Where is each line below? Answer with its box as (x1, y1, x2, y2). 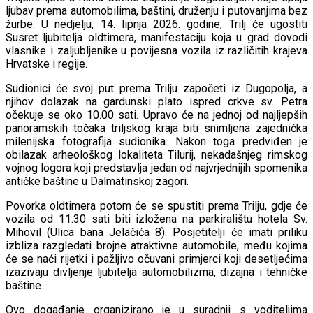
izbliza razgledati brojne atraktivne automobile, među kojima (6, 238, 307, 252)
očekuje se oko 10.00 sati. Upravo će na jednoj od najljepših (6, 108, 307, 122)
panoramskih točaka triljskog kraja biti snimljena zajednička (6, 121, 307, 135)
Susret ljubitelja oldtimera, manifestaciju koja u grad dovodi (6, 30, 307, 44)
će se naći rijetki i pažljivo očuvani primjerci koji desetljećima (6, 252, 307, 265)
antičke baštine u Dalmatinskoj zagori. (6, 174, 189, 188)
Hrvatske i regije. (6, 57, 87, 71)
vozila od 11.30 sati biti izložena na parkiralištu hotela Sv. (6, 212, 307, 226)
